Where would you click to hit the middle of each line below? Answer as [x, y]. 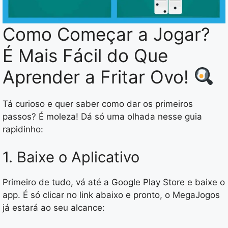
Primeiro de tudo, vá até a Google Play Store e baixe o [114, 182]
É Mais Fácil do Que [85, 55]
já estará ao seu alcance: [54, 208]
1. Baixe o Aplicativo [71, 157]
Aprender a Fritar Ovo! [98, 77]
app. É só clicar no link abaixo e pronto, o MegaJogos [111, 195]
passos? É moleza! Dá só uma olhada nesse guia [102, 116]
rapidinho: [23, 129]
